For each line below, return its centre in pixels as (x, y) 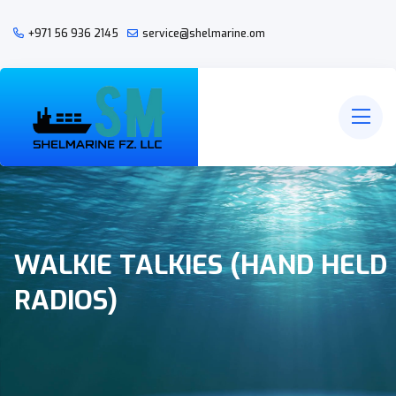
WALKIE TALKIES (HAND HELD (201, 266)
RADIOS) (66, 301)
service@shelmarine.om (204, 34)
